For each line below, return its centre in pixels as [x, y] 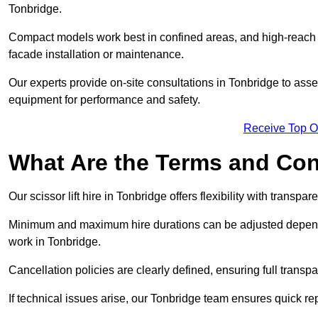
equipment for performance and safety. [104, 100]
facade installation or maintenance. [96, 55]
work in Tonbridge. [55, 242]
